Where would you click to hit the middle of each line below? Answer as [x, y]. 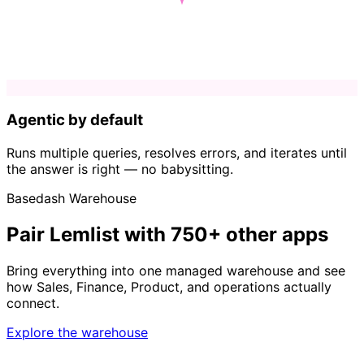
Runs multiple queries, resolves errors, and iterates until [177, 152]
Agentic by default [75, 120]
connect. [33, 303]
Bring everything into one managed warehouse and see [176, 270]
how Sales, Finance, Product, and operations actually [169, 286]
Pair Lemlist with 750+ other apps [167, 234]
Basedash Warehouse [71, 198]
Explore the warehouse [77, 332]
